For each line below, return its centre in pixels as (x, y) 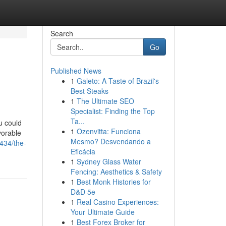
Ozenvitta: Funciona (108, 131)
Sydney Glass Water (109, 161)
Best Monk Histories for (114, 182)
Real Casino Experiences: (118, 202)
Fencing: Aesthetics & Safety (116, 172)
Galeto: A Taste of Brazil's (118, 81)
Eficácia (83, 151)
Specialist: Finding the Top (112, 111)
